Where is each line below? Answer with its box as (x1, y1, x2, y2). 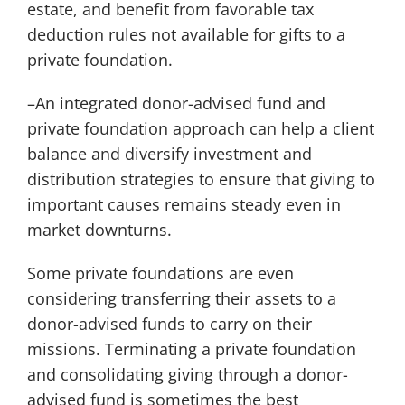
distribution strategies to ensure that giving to (26, 168, 375, 191)
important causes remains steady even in (26, 193, 341, 216)
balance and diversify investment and (26, 143, 312, 165)
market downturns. (26, 219, 172, 241)
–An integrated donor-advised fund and (26, 92, 325, 115)
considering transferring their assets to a (26, 287, 336, 310)
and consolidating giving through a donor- (26, 363, 348, 386)
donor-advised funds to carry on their (26, 313, 312, 335)
